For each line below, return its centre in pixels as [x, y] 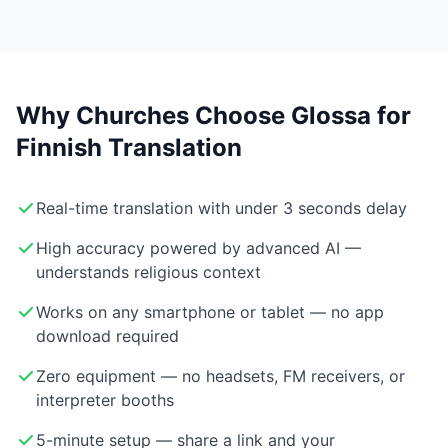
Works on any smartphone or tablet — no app [210, 312]
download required [107, 336]
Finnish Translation [129, 148]
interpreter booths [105, 400]
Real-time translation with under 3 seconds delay [221, 208]
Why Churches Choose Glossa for [213, 116]
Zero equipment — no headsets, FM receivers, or [220, 376]
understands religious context [148, 272]
